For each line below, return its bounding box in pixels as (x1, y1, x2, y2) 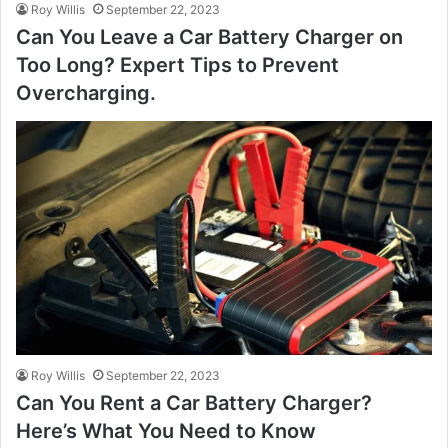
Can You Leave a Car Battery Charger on (16, 24, 403, 49)
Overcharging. (16, 80, 156, 105)
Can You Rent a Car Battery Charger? (16, 390, 372, 415)
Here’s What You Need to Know (16, 418, 316, 443)
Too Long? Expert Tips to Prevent (16, 52, 339, 77)
